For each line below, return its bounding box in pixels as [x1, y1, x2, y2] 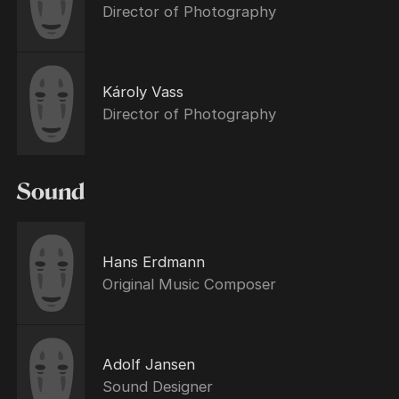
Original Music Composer [102, 274, 276, 293]
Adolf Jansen [102, 355, 195, 374]
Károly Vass [102, 83, 183, 102]
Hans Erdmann [102, 252, 205, 271]
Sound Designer [102, 378, 213, 396]
